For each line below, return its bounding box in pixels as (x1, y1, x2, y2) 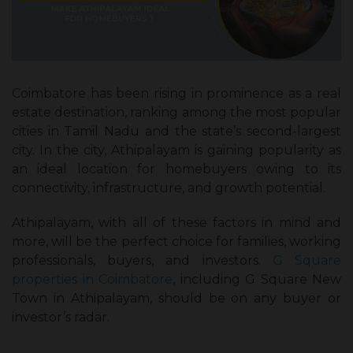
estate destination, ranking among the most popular (12, 105, 341, 121)
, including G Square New (173, 272, 341, 288)
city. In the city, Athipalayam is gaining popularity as (12, 143, 341, 158)
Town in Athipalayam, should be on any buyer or (12, 291, 341, 307)
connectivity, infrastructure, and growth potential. (12, 180, 325, 196)
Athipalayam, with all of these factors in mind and (12, 215, 341, 231)
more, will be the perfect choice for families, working (12, 234, 341, 250)
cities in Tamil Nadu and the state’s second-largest (12, 124, 341, 139)
